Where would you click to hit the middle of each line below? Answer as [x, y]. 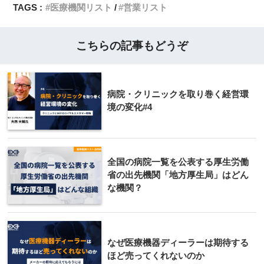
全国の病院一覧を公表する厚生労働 [178, 162]
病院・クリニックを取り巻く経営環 [178, 94]
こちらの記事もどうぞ [132, 46]
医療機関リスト [81, 8]
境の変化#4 [130, 107]
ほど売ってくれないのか [156, 256]
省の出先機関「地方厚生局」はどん [178, 175]
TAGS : [28, 8]
